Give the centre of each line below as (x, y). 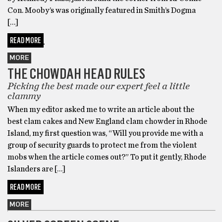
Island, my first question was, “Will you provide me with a (105, 133)
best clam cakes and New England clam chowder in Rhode (107, 121)
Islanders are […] (36, 169)
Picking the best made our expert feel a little (99, 86)
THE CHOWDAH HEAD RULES (76, 73)
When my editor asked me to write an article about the (101, 109)
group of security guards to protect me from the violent (102, 145)
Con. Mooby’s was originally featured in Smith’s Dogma (102, 10)
